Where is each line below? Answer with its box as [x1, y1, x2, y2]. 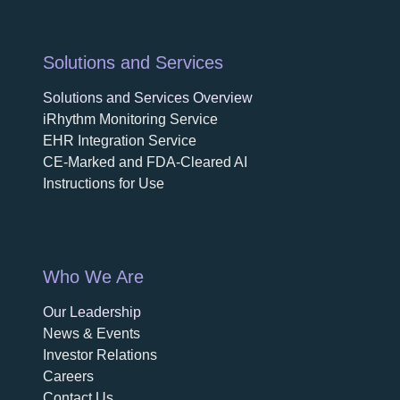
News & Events [43, 325, 140, 341]
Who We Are [43, 266, 144, 287]
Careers [43, 368, 94, 384]
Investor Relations [43, 346, 157, 362]
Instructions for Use [43, 175, 164, 191]
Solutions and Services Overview [43, 89, 253, 105]
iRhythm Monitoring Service [43, 111, 218, 127]
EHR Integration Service [43, 132, 196, 148]
